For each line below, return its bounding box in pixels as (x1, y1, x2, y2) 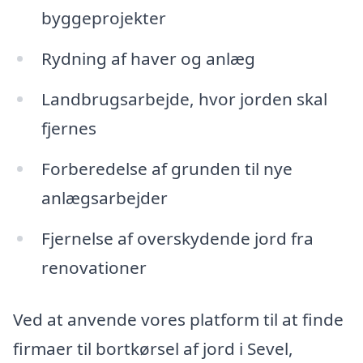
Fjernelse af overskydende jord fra (41, 226, 314, 250)
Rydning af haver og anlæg (41, 47, 255, 70)
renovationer (41, 255, 147, 279)
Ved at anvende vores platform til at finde (13, 307, 344, 331)
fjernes (41, 117, 96, 140)
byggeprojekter (41, 6, 166, 30)
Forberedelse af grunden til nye (41, 157, 293, 181)
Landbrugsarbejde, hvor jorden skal (41, 88, 327, 111)
